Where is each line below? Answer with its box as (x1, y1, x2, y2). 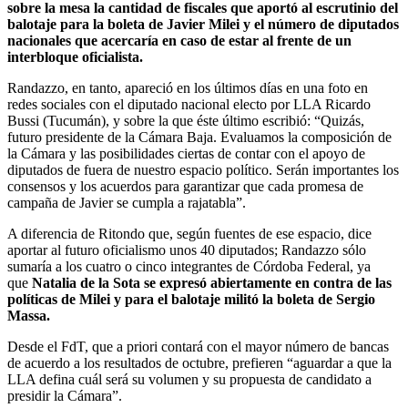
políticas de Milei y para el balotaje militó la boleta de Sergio (7, 291, 375, 307)
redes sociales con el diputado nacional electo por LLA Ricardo (7, 96, 371, 112)
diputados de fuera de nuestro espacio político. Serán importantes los (7, 161, 399, 178)
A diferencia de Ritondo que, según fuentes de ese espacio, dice (7, 225, 372, 241)
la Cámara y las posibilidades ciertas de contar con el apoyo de (7, 145, 365, 161)
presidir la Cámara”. (7, 387, 122, 403)
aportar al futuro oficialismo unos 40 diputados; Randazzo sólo (7, 241, 366, 258)
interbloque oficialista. (7, 48, 143, 65)
